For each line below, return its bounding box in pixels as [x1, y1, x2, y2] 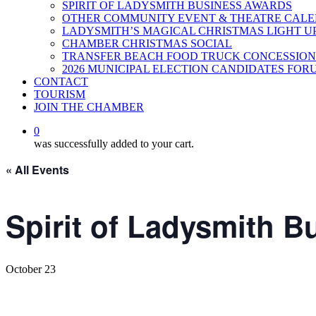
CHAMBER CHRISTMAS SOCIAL [62, 37, 232, 49]
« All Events [6, 162, 69, 178]
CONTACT [34, 75, 88, 87]
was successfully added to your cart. [34, 138, 194, 150]
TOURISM [34, 88, 85, 100]
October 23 [6, 263, 56, 275]
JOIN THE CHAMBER [34, 101, 144, 113]
